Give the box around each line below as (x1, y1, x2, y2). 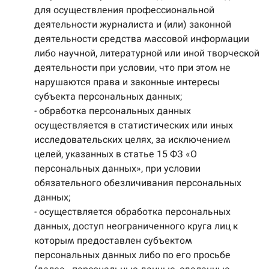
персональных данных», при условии (34, 163, 201, 174)
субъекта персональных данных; (34, 91, 182, 102)
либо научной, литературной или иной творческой (34, 47, 259, 59)
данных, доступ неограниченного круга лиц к (34, 220, 238, 232)
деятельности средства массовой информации (34, 33, 249, 44)
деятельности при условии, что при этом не (34, 62, 231, 73)
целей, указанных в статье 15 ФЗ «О (34, 148, 197, 160)
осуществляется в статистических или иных (34, 119, 233, 131)
